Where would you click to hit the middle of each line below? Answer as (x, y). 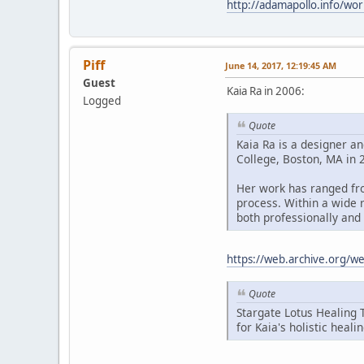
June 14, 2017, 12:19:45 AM (281, 66)
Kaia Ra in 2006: (266, 91)
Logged (102, 101)
